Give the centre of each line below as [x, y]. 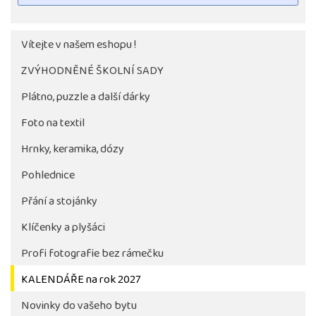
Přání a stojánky [59, 202]
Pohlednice [48, 176]
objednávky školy [106, 201]
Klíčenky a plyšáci [63, 228]
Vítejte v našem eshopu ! [79, 45]
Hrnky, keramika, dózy [73, 150]
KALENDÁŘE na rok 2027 [81, 280]
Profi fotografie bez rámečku [92, 254]
